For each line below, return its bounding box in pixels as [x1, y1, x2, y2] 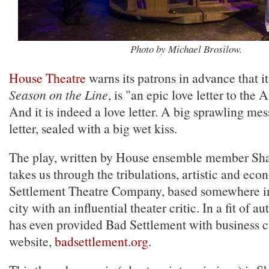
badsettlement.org [55, 232, 148, 250]
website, [9, 232, 55, 250]
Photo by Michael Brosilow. [130, 42, 242, 56]
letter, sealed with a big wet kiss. [9, 119, 177, 137]
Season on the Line [9, 86, 108, 103]
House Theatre [9, 69, 86, 86]
